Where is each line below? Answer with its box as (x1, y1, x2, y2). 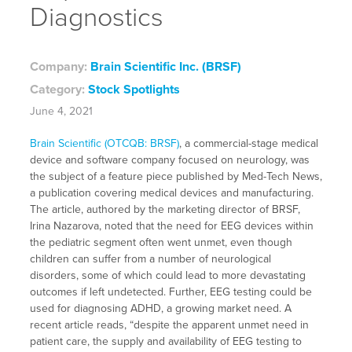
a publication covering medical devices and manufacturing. (29, 186, 313, 200)
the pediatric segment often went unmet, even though (29, 236, 292, 250)
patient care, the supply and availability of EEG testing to (29, 335, 302, 349)
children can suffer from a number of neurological (29, 252, 271, 266)
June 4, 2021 (29, 104, 93, 119)
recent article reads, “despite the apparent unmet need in (29, 318, 309, 332)
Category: (29, 82, 88, 98)
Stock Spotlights (87, 82, 180, 98)
